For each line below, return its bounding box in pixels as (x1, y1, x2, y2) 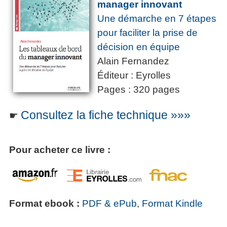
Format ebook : (9, 198, 82, 209)
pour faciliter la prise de (97, 27, 198, 39)
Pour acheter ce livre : (9, 144, 110, 156)
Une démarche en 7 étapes (97, 13, 216, 24)
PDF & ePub (82, 198, 137, 209)
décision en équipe (97, 42, 180, 53)
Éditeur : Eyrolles (97, 70, 171, 81)
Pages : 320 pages (97, 84, 180, 95)
